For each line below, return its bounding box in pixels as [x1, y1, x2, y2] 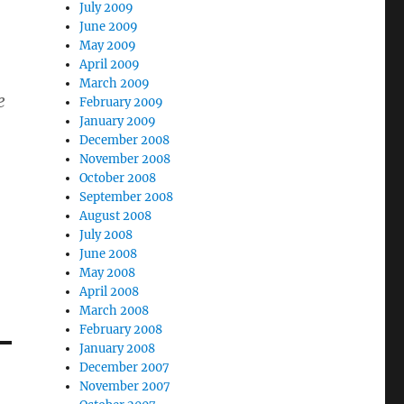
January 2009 [79, 114, 157, 129]
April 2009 [79, 57, 141, 72]
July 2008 [79, 227, 133, 243]
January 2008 [79, 341, 156, 356]
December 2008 [79, 133, 170, 148]
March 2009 [79, 76, 151, 91]
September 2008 [79, 189, 174, 205]
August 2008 [79, 208, 152, 224]
